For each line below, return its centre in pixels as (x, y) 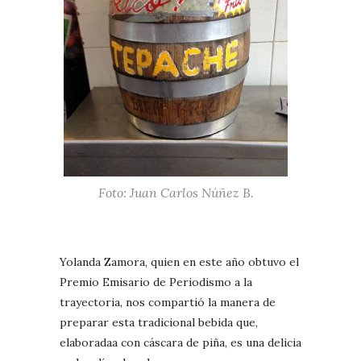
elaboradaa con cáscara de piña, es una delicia (180, 342)
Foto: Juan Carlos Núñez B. (176, 192)
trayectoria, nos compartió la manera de (168, 302)
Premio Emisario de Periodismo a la (156, 282)
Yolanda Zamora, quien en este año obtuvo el (179, 261)
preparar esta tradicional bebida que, (159, 322)
